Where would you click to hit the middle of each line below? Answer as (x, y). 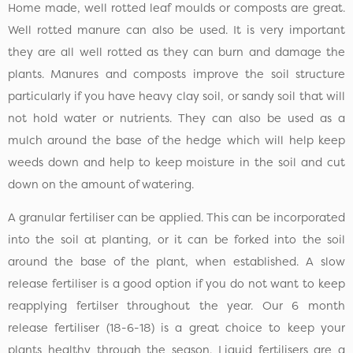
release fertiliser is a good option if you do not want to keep (176, 284)
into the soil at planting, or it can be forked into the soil (176, 240)
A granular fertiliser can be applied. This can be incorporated (176, 218)
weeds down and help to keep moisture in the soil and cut (176, 162)
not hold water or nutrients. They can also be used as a (176, 118)
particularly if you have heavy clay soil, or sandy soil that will (176, 96)
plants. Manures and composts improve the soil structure (176, 74)
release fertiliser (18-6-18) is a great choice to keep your (176, 328)
